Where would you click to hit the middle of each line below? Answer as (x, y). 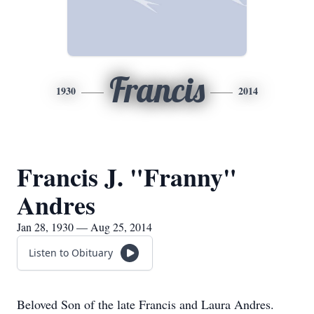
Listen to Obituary (71, 253)
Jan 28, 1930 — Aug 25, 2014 (84, 227)
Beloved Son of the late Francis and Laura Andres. (145, 304)
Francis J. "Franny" (127, 177)
